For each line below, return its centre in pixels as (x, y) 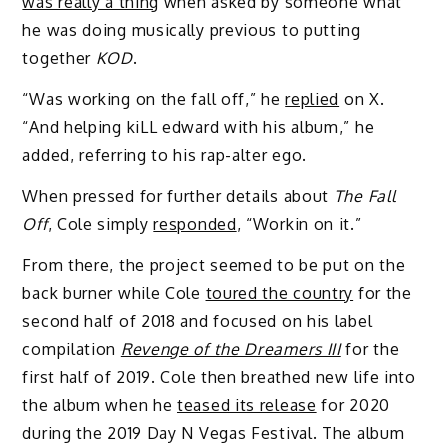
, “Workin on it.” (299, 223)
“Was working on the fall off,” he (154, 99)
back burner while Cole (114, 292)
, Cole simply (100, 223)
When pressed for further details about (178, 195)
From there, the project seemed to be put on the (214, 264)
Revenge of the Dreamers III (230, 348)
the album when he (100, 404)
